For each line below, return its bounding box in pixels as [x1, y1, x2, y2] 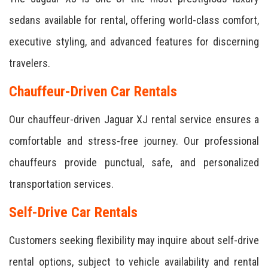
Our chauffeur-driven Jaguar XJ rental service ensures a [9, 113, 259, 126]
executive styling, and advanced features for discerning [9, 35, 259, 48]
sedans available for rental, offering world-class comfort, [9, 14, 259, 26]
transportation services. [9, 178, 114, 190]
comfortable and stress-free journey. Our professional [9, 135, 259, 147]
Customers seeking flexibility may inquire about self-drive [9, 234, 259, 246]
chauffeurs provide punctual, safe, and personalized [9, 156, 259, 169]
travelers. [9, 57, 50, 69]
